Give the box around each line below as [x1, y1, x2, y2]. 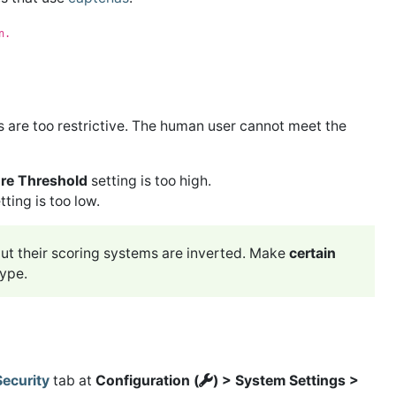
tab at [49, 371, 95, 389]
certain [289, 244, 336, 262]
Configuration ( [95, 371, 199, 389]
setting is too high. [88, 171, 211, 189]
